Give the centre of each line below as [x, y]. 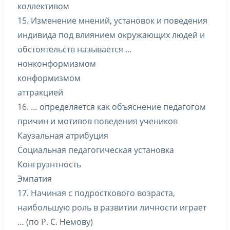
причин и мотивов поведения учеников [98, 121]
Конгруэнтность [49, 164]
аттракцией [40, 92]
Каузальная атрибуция [63, 136]
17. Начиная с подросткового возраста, [96, 193]
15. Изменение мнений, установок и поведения [112, 21]
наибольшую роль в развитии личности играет [112, 207]
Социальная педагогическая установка [96, 150]
